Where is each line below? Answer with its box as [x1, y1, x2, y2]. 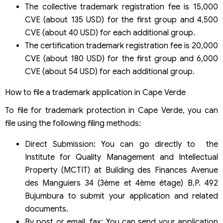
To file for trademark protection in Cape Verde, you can [5, 106, 218, 116]
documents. [25, 204, 68, 215]
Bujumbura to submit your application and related [25, 191, 218, 202]
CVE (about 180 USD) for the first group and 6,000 [25, 54, 218, 64]
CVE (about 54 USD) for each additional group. [25, 67, 195, 77]
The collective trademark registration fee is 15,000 [25, 2, 218, 12]
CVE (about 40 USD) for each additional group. [25, 28, 195, 38]
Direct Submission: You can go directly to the [25, 139, 218, 150]
